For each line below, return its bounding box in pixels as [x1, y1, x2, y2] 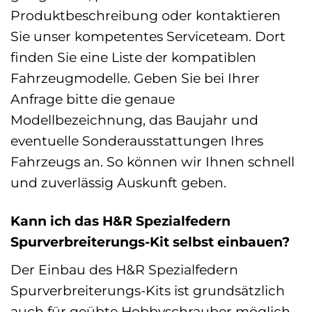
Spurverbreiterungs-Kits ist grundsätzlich [10, 281, 285, 299]
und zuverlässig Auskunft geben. [10, 173, 226, 191]
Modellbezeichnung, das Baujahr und [10, 111, 258, 128]
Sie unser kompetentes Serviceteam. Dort [10, 27, 286, 45]
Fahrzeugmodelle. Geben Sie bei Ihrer [10, 69, 260, 86]
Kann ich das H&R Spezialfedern [10, 212, 231, 229]
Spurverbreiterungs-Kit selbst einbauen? [10, 233, 290, 250]
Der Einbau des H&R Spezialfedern [10, 260, 238, 278]
